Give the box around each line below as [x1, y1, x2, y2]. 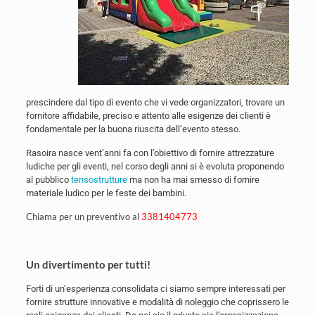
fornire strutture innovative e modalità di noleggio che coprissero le [25, 297, 289, 307]
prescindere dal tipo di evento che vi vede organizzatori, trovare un [25, 97, 285, 108]
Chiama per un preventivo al [25, 211, 141, 222]
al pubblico [25, 174, 71, 185]
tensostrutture [70, 174, 127, 185]
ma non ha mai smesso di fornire [127, 174, 259, 185]
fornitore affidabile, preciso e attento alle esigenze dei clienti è [25, 110, 271, 121]
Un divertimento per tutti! [25, 258, 150, 271]
